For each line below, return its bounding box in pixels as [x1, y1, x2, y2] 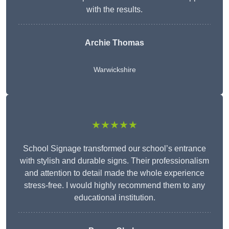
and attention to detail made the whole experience [25, 169, 204, 178]
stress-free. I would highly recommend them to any [24, 181, 205, 190]
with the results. [86, 5, 143, 14]
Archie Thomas [85, 38, 144, 48]
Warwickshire [93, 65, 136, 74]
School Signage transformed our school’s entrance [23, 144, 206, 153]
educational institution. [74, 193, 155, 202]
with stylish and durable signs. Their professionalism [20, 156, 209, 166]
